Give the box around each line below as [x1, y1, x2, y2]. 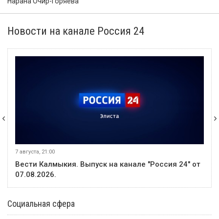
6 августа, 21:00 [23, 149, 63, 155]
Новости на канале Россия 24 [7, 24, 144, 38]
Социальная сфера [7, 198, 75, 209]
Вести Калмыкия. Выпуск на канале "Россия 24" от [23, 160, 209, 169]
